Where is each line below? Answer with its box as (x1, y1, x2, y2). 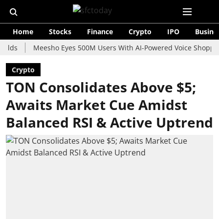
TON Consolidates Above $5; (6, 78, 196, 96)
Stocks (49, 27, 71, 36)
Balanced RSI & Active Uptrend (6, 113, 213, 131)
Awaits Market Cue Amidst (6, 95, 187, 114)
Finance (87, 27, 113, 36)
